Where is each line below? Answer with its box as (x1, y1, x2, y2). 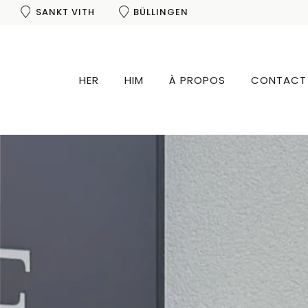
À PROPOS (168, 72, 225, 87)
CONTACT (250, 72, 307, 87)
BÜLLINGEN (133, 5, 188, 19)
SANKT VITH (35, 5, 95, 19)
